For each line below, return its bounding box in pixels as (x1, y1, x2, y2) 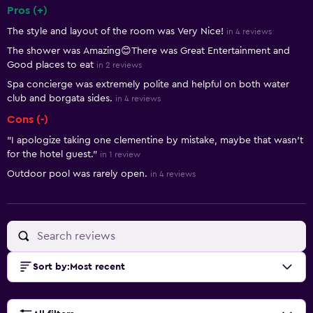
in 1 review (100, 150, 140, 159)
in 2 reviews (96, 61, 142, 69)
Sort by (33, 262, 67, 272)
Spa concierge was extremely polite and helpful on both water (7, 80, 289, 89)
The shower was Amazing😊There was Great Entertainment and (7, 46, 290, 56)
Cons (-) (7, 114, 48, 125)
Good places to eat (7, 60, 94, 70)
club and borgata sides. (7, 94, 112, 103)
